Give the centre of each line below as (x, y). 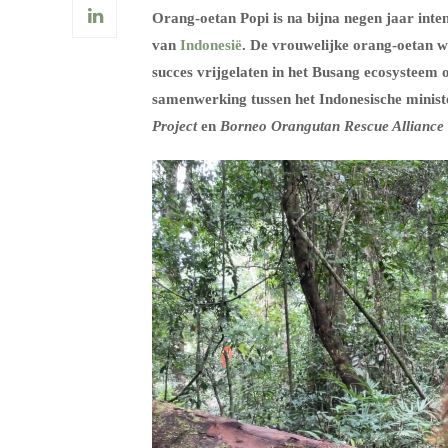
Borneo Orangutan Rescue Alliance (332, 126)
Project (174, 126)
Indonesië (211, 45)
